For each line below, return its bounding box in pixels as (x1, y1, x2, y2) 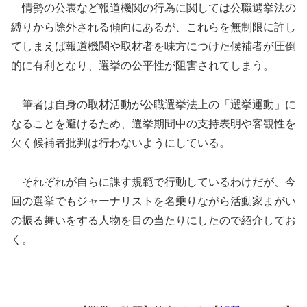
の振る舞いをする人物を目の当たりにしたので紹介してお (11, 214, 296, 226)
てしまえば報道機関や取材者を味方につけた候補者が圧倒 (11, 40, 296, 52)
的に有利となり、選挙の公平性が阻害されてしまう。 (11, 59, 274, 71)
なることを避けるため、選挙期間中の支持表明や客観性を (11, 117, 296, 130)
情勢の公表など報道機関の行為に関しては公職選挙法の (11, 1, 296, 14)
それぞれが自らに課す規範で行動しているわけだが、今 (11, 175, 296, 188)
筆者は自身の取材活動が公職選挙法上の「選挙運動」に (11, 98, 296, 110)
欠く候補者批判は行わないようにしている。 (11, 136, 230, 149)
